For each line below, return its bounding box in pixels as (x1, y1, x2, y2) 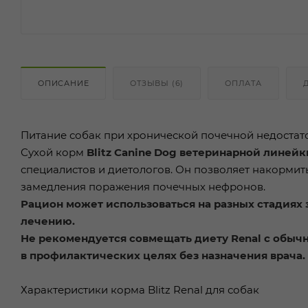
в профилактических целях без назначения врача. (21, 248, 305, 262)
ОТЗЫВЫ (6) (130, 78, 184, 88)
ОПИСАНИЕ (38, 78, 89, 88)
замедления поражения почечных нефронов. (21, 179, 265, 193)
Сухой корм (21, 145, 87, 159)
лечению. (21, 214, 75, 228)
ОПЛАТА (225, 78, 262, 88)
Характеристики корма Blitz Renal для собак (21, 283, 259, 296)
